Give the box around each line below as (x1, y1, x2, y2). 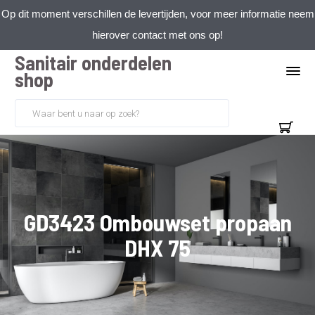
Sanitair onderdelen (15, 51, 172, 75)
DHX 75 (124, 233, 191, 262)
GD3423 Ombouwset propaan (23, 208, 292, 236)
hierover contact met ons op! (92, 29, 223, 41)
